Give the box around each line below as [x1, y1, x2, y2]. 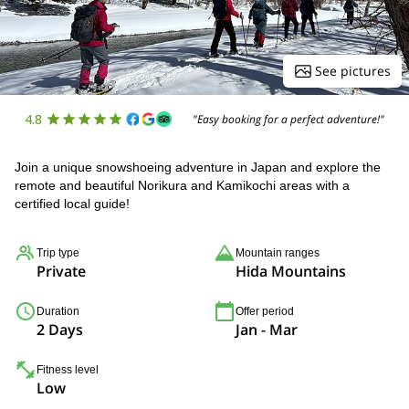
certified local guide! [15, 196, 130, 211]
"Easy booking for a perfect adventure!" [193, 110, 385, 127]
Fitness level [37, 363, 99, 376]
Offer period [236, 305, 294, 318]
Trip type [37, 246, 79, 259]
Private [37, 261, 86, 281]
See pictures [315, 62, 391, 79]
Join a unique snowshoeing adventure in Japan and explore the [15, 160, 381, 174]
